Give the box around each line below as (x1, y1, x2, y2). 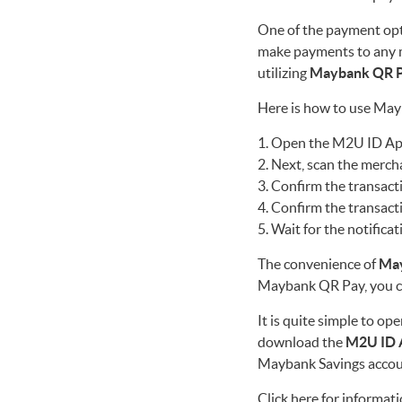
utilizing (258, 64, 310, 81)
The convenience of (258, 255, 379, 272)
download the (258, 333, 345, 350)
